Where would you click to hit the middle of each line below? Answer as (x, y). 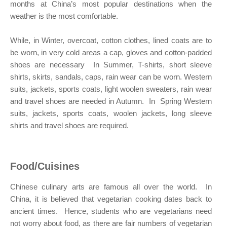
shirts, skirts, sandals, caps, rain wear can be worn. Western (111, 77)
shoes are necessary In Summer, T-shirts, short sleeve (111, 65)
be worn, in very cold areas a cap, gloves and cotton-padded (111, 53)
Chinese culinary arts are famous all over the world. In (111, 187)
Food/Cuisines (45, 166)
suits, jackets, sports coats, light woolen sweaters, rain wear (111, 89)
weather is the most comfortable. (65, 16)
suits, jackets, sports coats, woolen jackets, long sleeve (111, 113)
